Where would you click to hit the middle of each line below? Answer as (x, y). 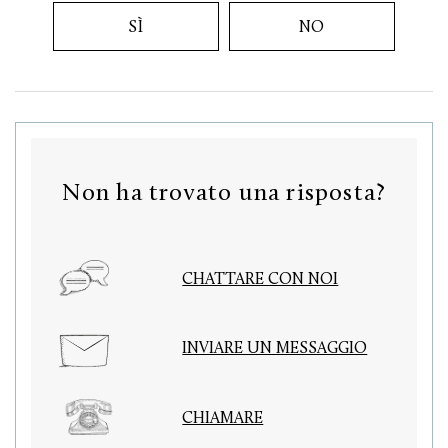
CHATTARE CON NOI (260, 278)
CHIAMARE (223, 417)
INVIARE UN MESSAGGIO (275, 347)
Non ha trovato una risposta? (224, 191)
